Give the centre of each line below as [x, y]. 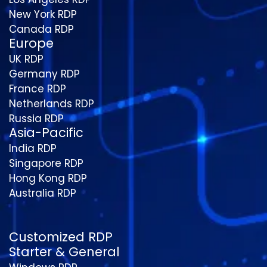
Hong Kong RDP [48, 178]
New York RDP [43, 14]
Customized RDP [61, 237]
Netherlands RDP [52, 103]
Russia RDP [36, 118]
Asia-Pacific [46, 132]
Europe [31, 43]
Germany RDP [44, 74]
